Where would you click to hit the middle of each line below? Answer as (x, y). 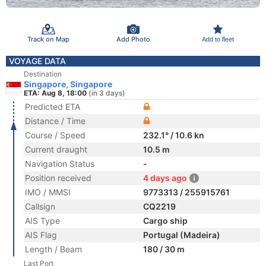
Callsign (40, 206)
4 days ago (165, 178)
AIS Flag (41, 235)
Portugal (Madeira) (182, 235)
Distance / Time (55, 121)
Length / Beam (53, 249)
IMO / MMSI (48, 192)
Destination (43, 74)
